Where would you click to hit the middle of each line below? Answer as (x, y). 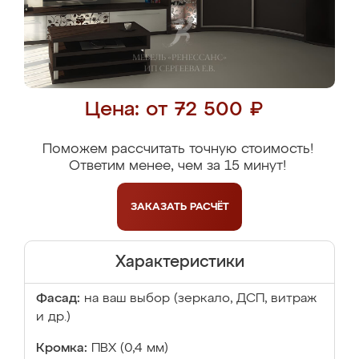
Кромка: (62, 349)
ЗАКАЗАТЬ (160, 207)
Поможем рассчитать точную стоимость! (177, 149)
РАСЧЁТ (209, 207)
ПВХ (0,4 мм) (130, 349)
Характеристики (179, 262)
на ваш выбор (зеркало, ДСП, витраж (200, 299)
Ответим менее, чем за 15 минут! (177, 166)
